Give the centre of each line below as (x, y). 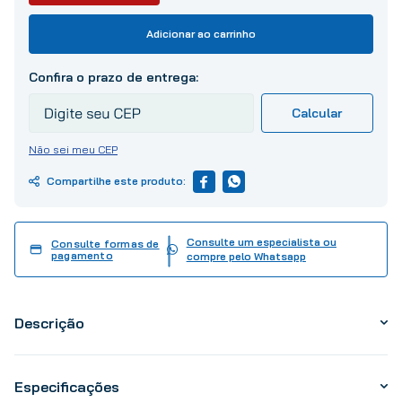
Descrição (49, 323)
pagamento (82, 255)
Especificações (67, 386)
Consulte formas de (105, 243)
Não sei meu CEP (73, 149)
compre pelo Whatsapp (246, 256)
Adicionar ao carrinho (201, 33)
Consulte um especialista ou (261, 241)
